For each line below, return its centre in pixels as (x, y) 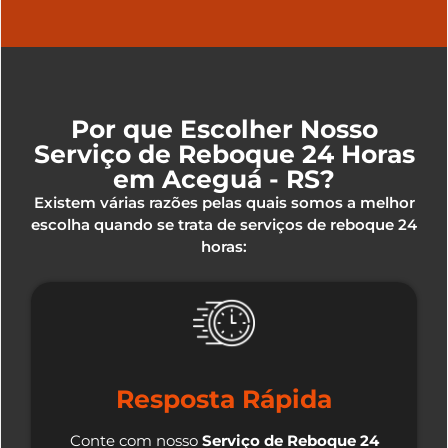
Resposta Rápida (224, 399)
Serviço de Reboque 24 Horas (224, 153)
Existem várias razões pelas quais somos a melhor (224, 202)
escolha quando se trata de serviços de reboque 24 (224, 224)
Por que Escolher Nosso (224, 128)
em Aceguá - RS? (224, 178)
